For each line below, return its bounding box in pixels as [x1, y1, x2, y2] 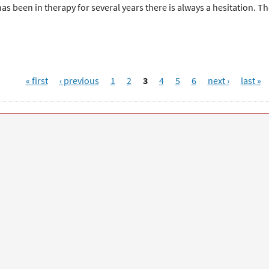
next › [207, 74, 229, 86]
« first [25, 74, 48, 86]
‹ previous [59, 74, 99, 86]
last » [240, 74, 261, 86]
